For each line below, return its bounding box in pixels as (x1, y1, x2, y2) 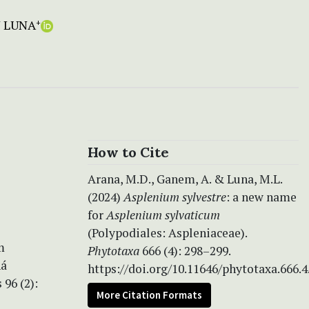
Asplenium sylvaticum (106, 206, 220, 223)
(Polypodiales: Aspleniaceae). (88, 224, 247, 241)
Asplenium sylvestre (123, 188, 226, 205)
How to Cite (88, 143, 169, 161)
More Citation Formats (97, 288, 202, 301)
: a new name (226, 188, 297, 205)
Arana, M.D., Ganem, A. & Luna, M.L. (88, 170, 282, 187)
